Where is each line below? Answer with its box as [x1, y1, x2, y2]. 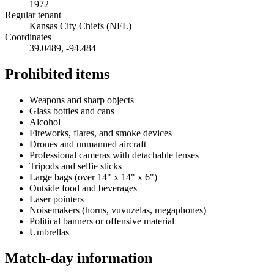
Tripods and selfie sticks [29, 160, 122, 171]
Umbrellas [29, 226, 69, 237]
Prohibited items [5, 66, 109, 83]
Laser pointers [29, 193, 84, 204]
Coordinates [5, 32, 51, 43]
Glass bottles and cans [29, 105, 114, 116]
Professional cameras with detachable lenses [29, 149, 199, 160]
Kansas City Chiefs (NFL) [29, 21, 131, 32]
